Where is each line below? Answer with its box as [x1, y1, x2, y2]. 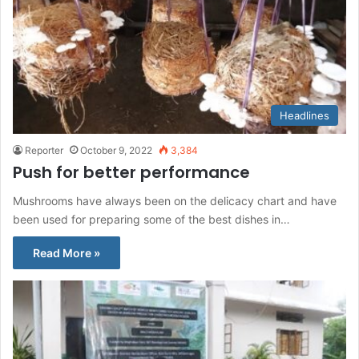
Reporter [25, 143, 63, 156]
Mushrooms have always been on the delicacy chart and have [13, 193, 337, 208]
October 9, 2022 [80, 143, 152, 156]
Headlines [280, 108, 329, 122]
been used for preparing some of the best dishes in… [13, 212, 290, 226]
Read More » [33, 245, 100, 260]
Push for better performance [13, 160, 250, 184]
